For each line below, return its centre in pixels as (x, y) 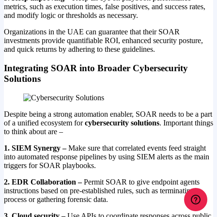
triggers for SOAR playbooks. (50, 165)
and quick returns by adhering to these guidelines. (79, 49)
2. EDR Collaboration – (44, 182)
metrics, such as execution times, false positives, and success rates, (105, 7)
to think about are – (33, 131)
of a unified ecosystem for (44, 123)
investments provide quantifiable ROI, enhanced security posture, (103, 41)
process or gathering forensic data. (56, 199)
